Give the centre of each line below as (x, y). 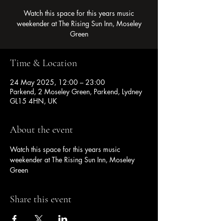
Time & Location (43, 63)
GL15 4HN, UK (34, 101)
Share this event (41, 199)
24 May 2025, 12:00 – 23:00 (57, 82)
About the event (41, 130)
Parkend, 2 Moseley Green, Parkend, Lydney (76, 92)
